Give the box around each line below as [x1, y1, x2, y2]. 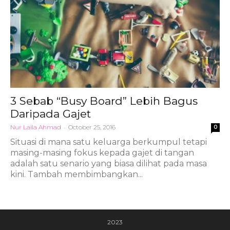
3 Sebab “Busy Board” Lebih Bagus [10, 94, 198, 108]
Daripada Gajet [10, 107, 91, 121]
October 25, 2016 [68, 123, 116, 131]
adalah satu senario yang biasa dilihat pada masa [10, 159, 207, 169]
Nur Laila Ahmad [10, 123, 61, 131]
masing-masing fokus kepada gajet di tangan [10, 148, 194, 158]
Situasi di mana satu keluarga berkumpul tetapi [10, 137, 207, 147]
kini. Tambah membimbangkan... [10, 169, 143, 180]
